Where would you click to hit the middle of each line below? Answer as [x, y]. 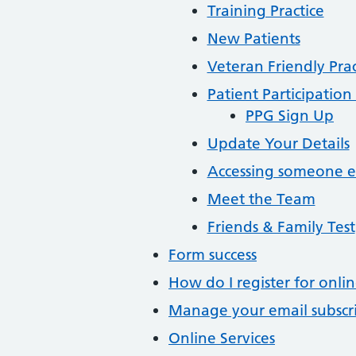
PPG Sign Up [290, 116]
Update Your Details [278, 143]
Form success [213, 255]
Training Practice [265, 11]
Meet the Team [261, 199]
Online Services [222, 338]
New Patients [253, 39]
